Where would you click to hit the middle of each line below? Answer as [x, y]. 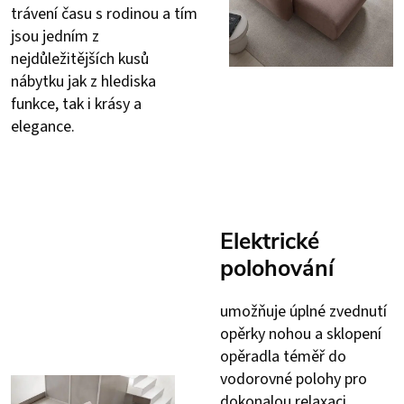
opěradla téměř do [283, 356]
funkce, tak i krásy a [76, 104]
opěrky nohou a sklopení [301, 334]
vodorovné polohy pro [294, 379]
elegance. [43, 126]
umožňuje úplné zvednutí [303, 311]
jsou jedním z [55, 36]
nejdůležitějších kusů [80, 59]
